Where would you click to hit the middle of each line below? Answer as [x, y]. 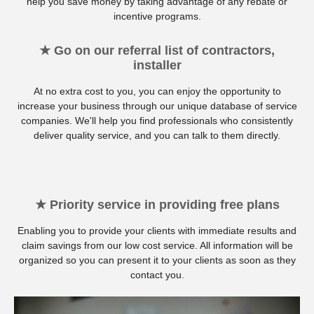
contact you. [157, 274]
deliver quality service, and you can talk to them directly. [157, 135]
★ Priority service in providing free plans [157, 204]
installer [157, 65]
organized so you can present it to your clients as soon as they [157, 260]
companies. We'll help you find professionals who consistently [157, 120]
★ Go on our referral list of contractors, [157, 50]
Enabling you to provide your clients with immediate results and [157, 230]
